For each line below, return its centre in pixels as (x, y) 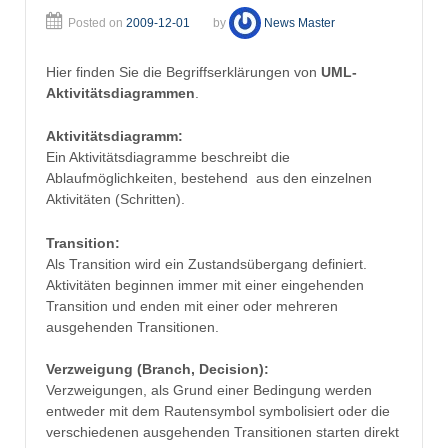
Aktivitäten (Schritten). (115, 199)
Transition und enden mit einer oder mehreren (192, 305)
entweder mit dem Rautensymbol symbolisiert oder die (218, 410)
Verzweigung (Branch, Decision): (157, 368)
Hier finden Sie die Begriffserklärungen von (183, 71)
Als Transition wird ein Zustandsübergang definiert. (206, 263)
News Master (299, 22)
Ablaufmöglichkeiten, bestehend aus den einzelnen (209, 178)
